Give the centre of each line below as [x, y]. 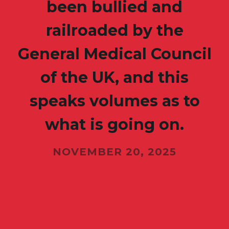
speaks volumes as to [114, 101]
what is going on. [114, 125]
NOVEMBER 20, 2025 [114, 152]
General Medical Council [114, 54]
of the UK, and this [114, 78]
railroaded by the [114, 31]
